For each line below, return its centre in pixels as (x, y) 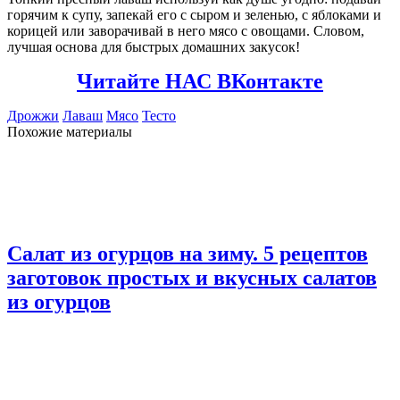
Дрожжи (33, 116)
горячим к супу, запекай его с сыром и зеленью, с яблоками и (194, 15)
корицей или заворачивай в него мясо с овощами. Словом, (186, 31)
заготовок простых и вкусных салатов (192, 278)
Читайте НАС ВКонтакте (200, 82)
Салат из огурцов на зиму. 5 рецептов (187, 254)
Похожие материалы (70, 132)
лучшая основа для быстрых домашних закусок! (154, 47)
